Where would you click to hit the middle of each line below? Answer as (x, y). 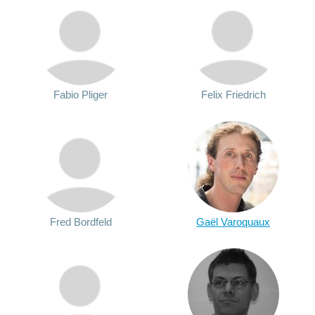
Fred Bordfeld (81, 222)
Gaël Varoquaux (233, 222)
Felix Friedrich (233, 95)
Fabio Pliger (81, 95)
